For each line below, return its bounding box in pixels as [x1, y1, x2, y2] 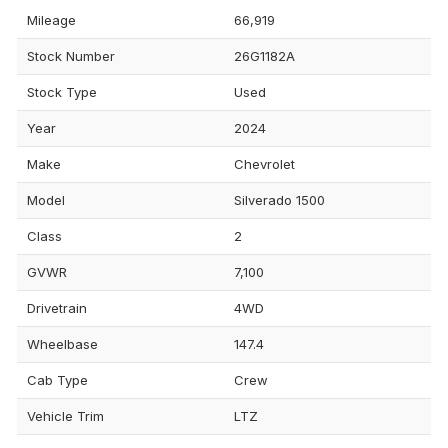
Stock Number [27, 47, 115, 64]
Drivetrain [27, 299, 87, 316]
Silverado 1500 [234, 191, 325, 208]
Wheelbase [27, 335, 98, 352]
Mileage [27, 11, 76, 28]
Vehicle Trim [27, 407, 104, 424]
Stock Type [27, 83, 97, 100]
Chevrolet [234, 155, 295, 172]
